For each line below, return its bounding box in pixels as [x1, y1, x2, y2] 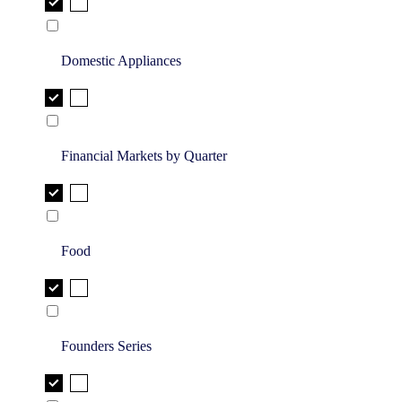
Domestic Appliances [61, 53, 181, 69]
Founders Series [61, 338, 152, 354]
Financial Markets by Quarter [61, 148, 227, 164]
